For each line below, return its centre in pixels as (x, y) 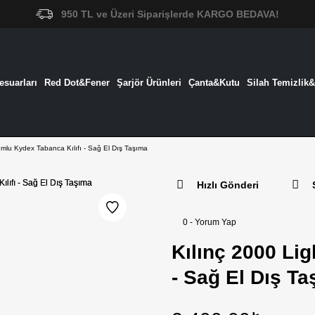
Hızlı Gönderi (228, 185)
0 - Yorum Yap (210, 222)
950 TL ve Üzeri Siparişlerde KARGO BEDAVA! (170, 14)
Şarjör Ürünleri (149, 82)
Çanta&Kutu (214, 82)
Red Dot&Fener (77, 82)
